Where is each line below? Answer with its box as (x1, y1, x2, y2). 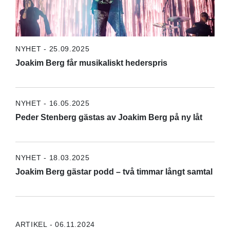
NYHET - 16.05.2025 (15, 99, 90, 107)
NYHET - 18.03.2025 (15, 153, 90, 162)
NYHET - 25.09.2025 (15, 44, 90, 53)
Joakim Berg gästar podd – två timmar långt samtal (15, 167, 213, 176)
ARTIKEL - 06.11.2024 (15, 220, 95, 228)
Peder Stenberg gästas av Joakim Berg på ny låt (15, 112, 202, 122)
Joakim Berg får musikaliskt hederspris (15, 58, 167, 67)
